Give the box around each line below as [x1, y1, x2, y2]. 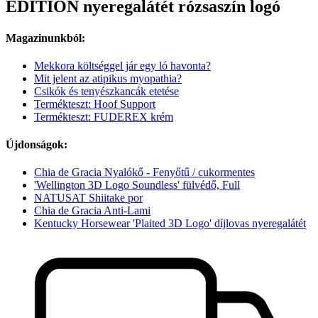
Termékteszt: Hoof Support [34, 97, 155, 110]
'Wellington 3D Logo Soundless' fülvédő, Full [34, 179, 240, 192]
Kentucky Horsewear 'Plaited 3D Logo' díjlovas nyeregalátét [34, 217, 306, 230]
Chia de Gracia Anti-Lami [34, 204, 150, 217]
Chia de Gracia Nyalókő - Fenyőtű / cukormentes [34, 166, 255, 179]
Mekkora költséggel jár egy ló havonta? [34, 59, 211, 72]
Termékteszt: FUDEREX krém [34, 110, 173, 123]
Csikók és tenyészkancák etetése [34, 84, 179, 97]
